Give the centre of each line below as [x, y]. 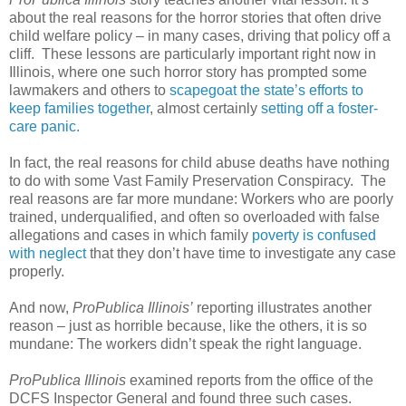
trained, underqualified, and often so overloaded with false [194, 217]
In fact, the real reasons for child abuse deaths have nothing [199, 162]
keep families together [79, 108]
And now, [41, 307]
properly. [37, 271]
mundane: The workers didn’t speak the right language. [185, 343]
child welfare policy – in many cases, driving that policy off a [200, 35]
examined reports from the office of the [250, 380]
